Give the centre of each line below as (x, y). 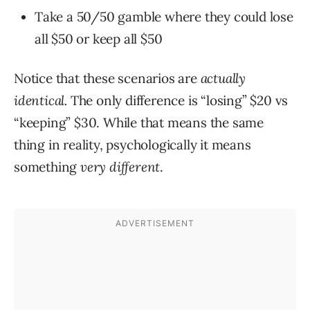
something (47, 167)
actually (223, 79)
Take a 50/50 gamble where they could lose (164, 17)
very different (120, 167)
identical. (42, 101)
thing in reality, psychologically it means (133, 145)
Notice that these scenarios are (107, 79)
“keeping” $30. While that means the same (139, 123)
